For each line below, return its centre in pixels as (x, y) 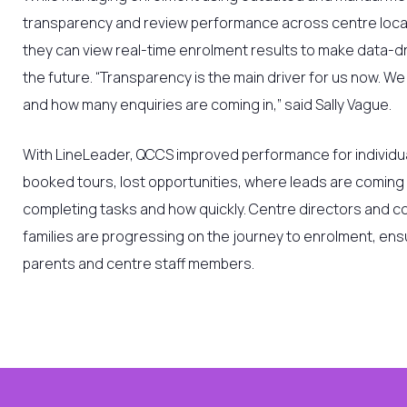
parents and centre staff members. (140, 263)
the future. (59, 77)
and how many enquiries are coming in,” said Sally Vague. (207, 104)
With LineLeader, (79, 154)
